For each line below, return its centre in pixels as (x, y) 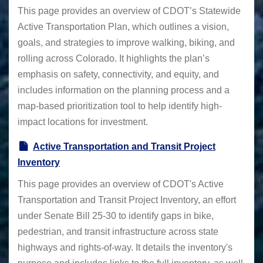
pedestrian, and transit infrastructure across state (118, 232)
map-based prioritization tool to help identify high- (120, 106)
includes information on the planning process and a (124, 90)
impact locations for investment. (83, 122)
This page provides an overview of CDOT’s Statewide (129, 11)
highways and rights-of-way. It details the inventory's (125, 247)
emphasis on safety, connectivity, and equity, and (118, 74)
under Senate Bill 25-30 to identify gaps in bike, (116, 216)
